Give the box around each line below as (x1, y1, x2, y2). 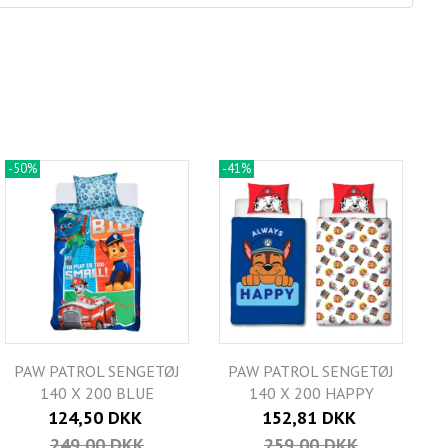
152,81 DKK (261, 406, 356, 430)
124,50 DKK (47, 406, 142, 430)
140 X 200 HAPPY (248, 383, 374, 404)
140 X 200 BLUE (40, 383, 154, 404)
